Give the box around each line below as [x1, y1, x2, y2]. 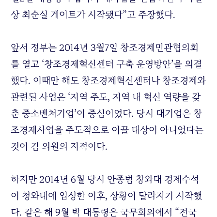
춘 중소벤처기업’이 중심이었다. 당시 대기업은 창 [11, 107, 202, 120]
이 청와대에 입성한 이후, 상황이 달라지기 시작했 [11, 189, 202, 202]
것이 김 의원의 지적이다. [11, 140, 108, 153]
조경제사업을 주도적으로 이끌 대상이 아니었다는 [11, 124, 204, 137]
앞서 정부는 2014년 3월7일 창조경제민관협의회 [11, 41, 199, 54]
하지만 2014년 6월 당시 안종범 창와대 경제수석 [11, 173, 200, 186]
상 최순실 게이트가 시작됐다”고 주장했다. [11, 8, 178, 21]
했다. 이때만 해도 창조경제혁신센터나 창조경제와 [11, 74, 206, 87]
